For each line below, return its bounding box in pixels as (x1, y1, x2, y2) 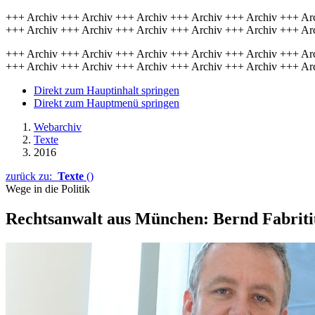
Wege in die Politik (6, 183, 90, 195)
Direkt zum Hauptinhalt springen (34, 84, 179, 96)
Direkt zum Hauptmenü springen (34, 97, 179, 109)
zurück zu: (6, 170, 58, 182)
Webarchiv (34, 121, 82, 133)
